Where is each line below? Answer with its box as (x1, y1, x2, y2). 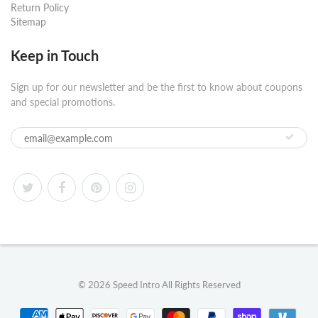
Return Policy (11, 1, 69, 13)
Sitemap (11, 16, 46, 28)
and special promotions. (11, 96, 115, 108)
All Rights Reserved (159, 279, 241, 290)
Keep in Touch (11, 47, 99, 64)
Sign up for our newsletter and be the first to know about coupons (11, 81, 302, 93)
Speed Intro (112, 279, 160, 290)
